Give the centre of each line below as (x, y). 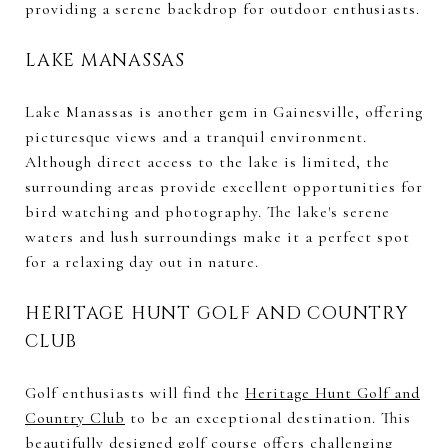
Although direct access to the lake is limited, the (207, 161)
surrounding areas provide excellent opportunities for (224, 186)
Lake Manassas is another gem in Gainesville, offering (224, 111)
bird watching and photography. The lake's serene (207, 211)
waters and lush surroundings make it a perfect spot (217, 236)
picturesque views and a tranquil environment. (196, 136)
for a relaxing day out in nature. (142, 261)
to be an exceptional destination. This (268, 417)
